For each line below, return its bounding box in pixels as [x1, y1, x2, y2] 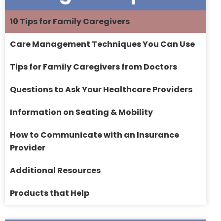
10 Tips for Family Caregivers [10, 16, 130, 28]
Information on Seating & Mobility [10, 107, 153, 118]
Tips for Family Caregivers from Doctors [10, 61, 177, 73]
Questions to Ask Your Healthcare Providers [10, 84, 192, 96]
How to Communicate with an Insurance [10, 129, 179, 141]
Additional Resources [10, 165, 101, 177]
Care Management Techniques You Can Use [10, 38, 195, 50]
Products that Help [10, 187, 89, 199]
